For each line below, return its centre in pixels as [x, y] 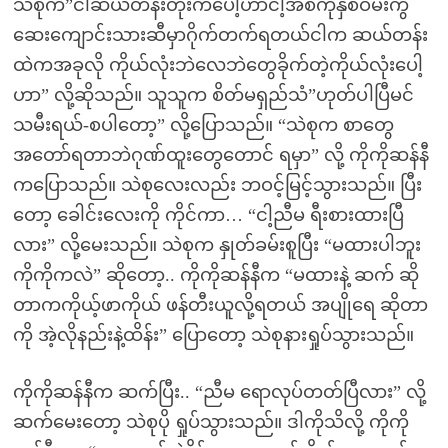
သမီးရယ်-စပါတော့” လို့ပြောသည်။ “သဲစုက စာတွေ [203, 125]
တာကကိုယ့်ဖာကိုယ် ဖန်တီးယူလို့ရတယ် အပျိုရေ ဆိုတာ [220, 305]
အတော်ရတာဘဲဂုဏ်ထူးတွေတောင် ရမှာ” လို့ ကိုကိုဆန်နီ [220, 155]
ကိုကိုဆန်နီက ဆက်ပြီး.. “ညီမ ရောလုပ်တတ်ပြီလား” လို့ [219, 392]
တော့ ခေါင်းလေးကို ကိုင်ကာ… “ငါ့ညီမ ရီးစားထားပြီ [208, 215]
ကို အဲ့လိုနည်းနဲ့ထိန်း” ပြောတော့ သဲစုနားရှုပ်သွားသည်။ [213, 335]
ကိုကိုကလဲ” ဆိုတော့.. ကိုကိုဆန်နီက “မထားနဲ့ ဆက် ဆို [215, 275]
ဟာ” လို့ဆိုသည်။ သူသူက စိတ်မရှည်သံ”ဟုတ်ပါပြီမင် [213, 95]
